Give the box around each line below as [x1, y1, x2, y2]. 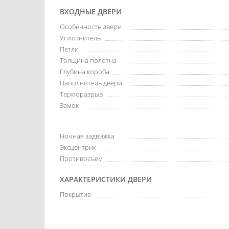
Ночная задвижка [60, 131, 114, 141]
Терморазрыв [60, 89, 103, 99]
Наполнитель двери [60, 78, 122, 87]
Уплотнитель [60, 33, 101, 42]
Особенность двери [60, 22, 122, 31]
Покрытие [60, 190, 91, 199]
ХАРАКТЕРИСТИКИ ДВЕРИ [60, 174, 152, 184]
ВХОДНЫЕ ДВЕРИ [60, 7, 122, 16]
